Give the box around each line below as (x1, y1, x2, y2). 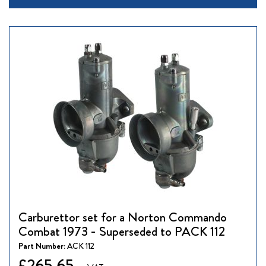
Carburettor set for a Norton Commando (18, 207, 227, 226)
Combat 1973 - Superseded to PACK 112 (18, 221, 225, 240)
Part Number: (18, 239, 67, 252)
